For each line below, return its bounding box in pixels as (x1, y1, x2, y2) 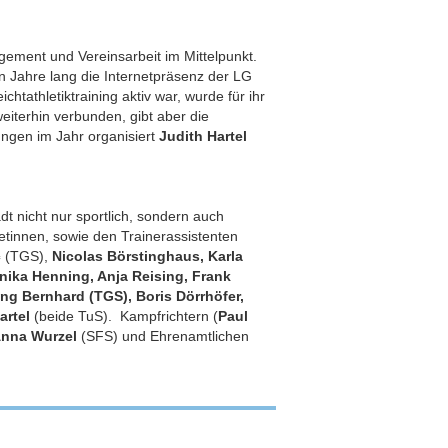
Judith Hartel (159, 128, 248, 144)
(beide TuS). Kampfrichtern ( (30, 308, 219, 324)
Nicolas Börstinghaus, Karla (52, 248, 244, 264)
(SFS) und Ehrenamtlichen (77, 328, 250, 344)
